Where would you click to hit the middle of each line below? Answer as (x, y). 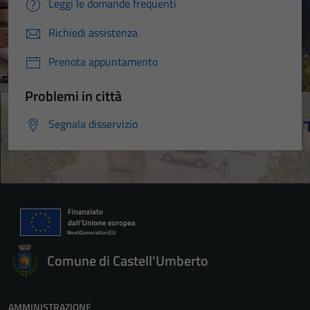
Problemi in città (73, 95)
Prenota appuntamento (103, 61)
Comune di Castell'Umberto (128, 260)
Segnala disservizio (93, 124)
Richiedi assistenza (93, 32)
